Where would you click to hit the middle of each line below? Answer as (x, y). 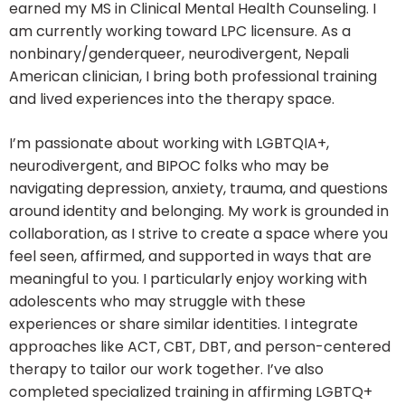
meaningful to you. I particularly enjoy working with (188, 279)
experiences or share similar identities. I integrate (184, 325)
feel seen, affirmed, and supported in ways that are (190, 257)
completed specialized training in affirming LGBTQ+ (191, 392)
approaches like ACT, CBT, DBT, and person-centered (200, 347)
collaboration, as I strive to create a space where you (198, 234)
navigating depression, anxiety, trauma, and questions (198, 189)
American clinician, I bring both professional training (193, 77)
